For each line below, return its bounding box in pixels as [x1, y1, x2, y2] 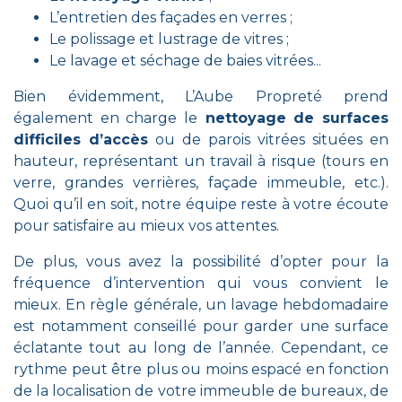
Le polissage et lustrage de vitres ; [49, 31, 289, 48]
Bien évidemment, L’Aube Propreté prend [13, 88, 389, 105]
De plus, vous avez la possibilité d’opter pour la [13, 253, 389, 270]
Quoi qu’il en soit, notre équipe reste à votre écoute [13, 196, 389, 213]
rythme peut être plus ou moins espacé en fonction [13, 361, 389, 378]
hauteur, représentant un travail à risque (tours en [13, 153, 389, 170]
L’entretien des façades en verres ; [49, 9, 293, 26]
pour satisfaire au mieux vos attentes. [13, 217, 279, 234]
